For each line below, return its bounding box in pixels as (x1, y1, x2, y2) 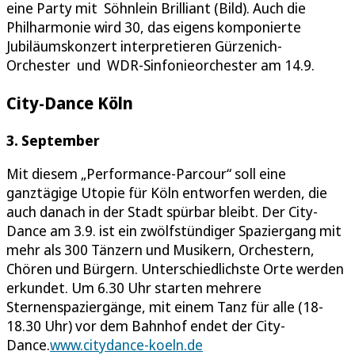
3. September (6, 130, 100, 150)
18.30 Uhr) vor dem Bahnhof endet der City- (6, 315, 285, 335)
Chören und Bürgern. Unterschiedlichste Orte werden (6, 258, 344, 278)
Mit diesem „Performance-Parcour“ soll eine (6, 163, 286, 183)
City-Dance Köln (6, 90, 133, 114)
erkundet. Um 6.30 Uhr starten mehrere (6, 277, 261, 297)
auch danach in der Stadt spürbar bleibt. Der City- (6, 201, 318, 221)
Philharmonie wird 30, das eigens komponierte (6, 17, 304, 36)
